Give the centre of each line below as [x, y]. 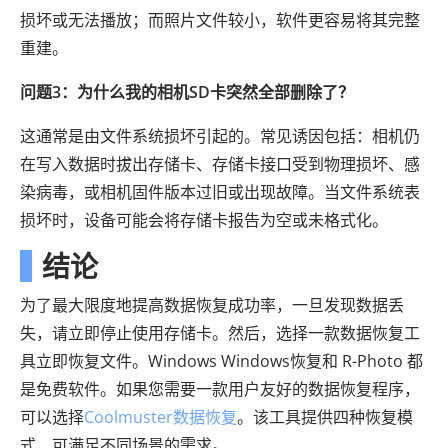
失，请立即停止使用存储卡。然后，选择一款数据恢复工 [220, 333]
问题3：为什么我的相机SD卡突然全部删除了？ [187, 92]
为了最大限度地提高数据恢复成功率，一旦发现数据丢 [212, 305]
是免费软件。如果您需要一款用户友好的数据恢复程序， [220, 389]
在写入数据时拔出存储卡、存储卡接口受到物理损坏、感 [220, 164]
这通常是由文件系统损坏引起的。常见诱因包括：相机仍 [220, 136]
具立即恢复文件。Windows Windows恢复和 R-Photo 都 [221, 361]
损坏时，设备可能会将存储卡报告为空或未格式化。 [204, 220]
